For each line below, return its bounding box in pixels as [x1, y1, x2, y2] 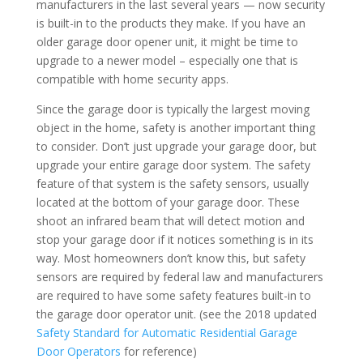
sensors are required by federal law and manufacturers [36, 268, 323, 284]
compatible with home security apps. [36, 70, 228, 87]
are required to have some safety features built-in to [36, 287, 311, 303]
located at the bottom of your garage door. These [36, 194, 300, 210]
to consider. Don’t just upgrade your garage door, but [36, 138, 317, 154]
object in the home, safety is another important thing [36, 119, 315, 135]
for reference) [120, 343, 197, 359]
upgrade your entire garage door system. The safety [36, 156, 310, 173]
